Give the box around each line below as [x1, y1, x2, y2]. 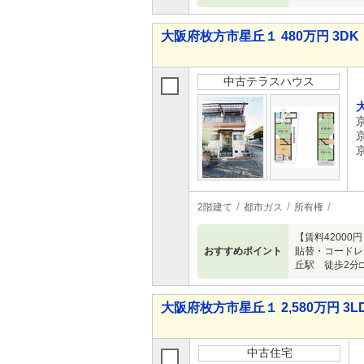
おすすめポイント [204, 245, 282, 257]
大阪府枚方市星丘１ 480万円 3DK [161, 29, 359, 43]
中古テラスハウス [223, 75, 314, 88]
